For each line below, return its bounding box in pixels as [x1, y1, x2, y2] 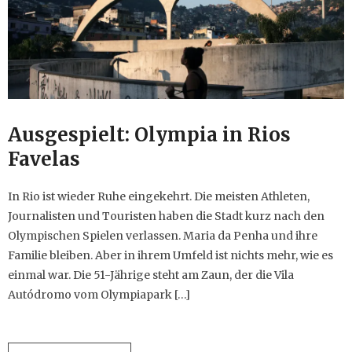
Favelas [8, 147, 80, 172]
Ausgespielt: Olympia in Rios [8, 123, 291, 148]
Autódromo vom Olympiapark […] [8, 288, 190, 302]
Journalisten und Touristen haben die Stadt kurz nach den [8, 209, 324, 224]
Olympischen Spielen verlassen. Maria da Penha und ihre [8, 229, 317, 244]
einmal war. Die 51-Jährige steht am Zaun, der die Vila [8, 268, 294, 283]
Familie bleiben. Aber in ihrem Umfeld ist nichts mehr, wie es [8, 248, 333, 263]
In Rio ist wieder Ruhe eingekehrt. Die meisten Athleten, [8, 189, 310, 204]
